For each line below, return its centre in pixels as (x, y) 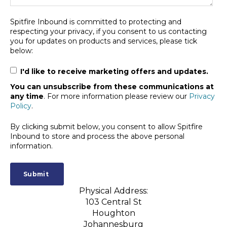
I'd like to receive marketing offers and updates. (114, 71)
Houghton (113, 213)
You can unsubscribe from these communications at (112, 87)
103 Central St (113, 202)
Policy (21, 106)
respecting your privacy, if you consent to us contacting (108, 31)
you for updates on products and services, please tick (104, 41)
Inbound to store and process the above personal (97, 137)
